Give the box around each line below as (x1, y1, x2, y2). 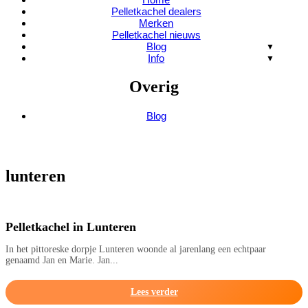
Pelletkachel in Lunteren (5, 219, 136, 234)
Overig (129, 77, 179, 96)
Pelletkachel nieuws (111, 29, 201, 41)
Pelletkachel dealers (111, 5, 201, 17)
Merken (139, 17, 174, 29)
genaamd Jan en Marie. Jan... (5, 254, 118, 265)
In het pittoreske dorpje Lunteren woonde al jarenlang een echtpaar (5, 243, 266, 254)
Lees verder (130, 286, 178, 297)
